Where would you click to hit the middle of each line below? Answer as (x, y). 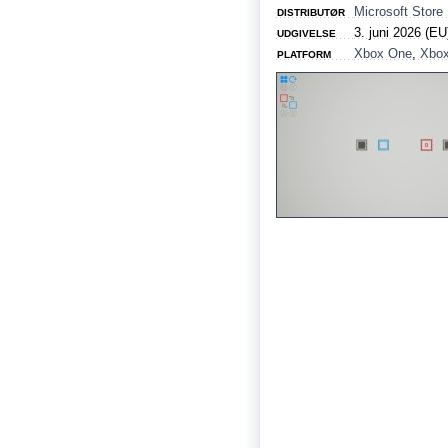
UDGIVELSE (306, 33)
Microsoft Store (398, 11)
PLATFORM (304, 54)
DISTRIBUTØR (311, 12)
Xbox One (383, 53)
